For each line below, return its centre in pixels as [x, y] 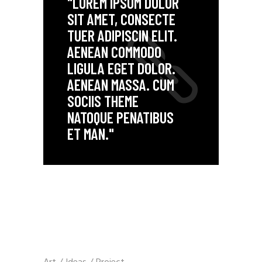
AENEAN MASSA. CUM [120, 85]
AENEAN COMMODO [114, 52]
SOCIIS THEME [103, 101]
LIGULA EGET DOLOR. [121, 68]
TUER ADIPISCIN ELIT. [122, 35]
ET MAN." [90, 134]
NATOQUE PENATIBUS [120, 117]
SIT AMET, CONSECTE [121, 19]
